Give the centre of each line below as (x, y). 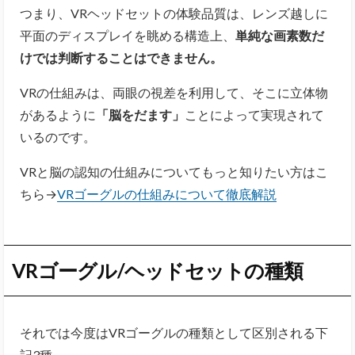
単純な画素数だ (280, 35)
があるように (58, 114)
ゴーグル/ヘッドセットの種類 (170, 270)
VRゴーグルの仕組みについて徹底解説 (167, 193)
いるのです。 (58, 136)
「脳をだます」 (140, 114)
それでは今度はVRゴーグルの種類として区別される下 (174, 333)
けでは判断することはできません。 (121, 57)
